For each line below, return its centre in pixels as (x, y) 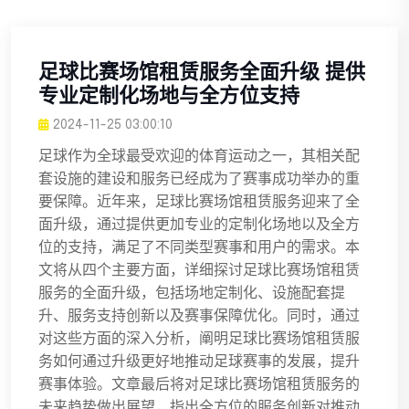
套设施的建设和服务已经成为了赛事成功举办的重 (199, 179)
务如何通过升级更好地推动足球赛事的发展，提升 (199, 362)
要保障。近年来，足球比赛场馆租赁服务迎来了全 (199, 202)
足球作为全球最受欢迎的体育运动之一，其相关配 (199, 156)
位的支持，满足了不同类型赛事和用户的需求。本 (199, 247)
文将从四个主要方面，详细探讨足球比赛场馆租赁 (199, 270)
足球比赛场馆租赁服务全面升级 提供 (202, 73)
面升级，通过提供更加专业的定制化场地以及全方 (199, 225)
